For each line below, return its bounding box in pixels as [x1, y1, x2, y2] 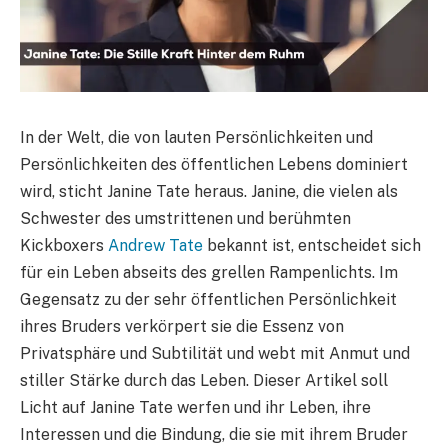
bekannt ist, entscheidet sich [203, 235, 421, 255]
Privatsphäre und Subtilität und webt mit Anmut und [20, 343, 410, 363]
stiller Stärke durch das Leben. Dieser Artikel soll [20, 370, 388, 390]
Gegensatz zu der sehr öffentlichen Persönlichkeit [20, 289, 397, 309]
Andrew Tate [108, 235, 203, 255]
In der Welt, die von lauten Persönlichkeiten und [20, 127, 373, 147]
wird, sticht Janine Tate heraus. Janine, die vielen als [20, 181, 398, 201]
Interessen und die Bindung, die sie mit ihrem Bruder [20, 424, 408, 444]
